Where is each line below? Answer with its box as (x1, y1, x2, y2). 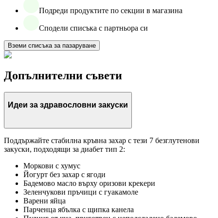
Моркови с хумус (23, 161, 80, 170)
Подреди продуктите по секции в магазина (39, 6, 182, 15)
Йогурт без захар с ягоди (23, 170, 106, 179)
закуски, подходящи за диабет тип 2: (4, 145, 125, 153)
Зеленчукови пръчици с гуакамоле (23, 187, 138, 196)
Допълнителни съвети (4, 69, 122, 82)
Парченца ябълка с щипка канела (23, 205, 134, 214)
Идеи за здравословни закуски (8, 101, 128, 109)
